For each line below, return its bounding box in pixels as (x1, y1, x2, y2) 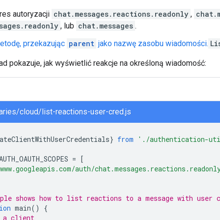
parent (69, 38, 94, 48)
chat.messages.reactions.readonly (54, 9, 189, 19)
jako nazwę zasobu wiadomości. (96, 38, 208, 48)
